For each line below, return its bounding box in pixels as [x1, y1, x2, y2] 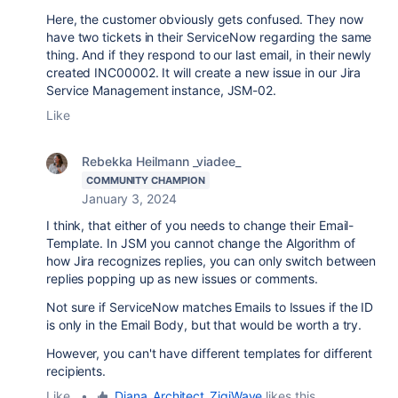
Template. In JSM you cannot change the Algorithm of [46, 235, 355, 251]
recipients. [46, 363, 107, 378]
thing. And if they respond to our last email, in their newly [46, 47, 371, 62]
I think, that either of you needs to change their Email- [46, 218, 354, 233]
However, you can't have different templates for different [46, 346, 373, 361]
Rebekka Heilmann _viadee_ [82, 154, 241, 169]
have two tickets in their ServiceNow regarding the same [46, 29, 372, 44]
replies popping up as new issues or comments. [46, 271, 319, 286]
